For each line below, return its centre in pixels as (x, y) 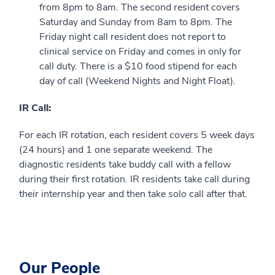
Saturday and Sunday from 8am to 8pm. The (136, 22)
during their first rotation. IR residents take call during (134, 179)
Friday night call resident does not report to (133, 37)
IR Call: (35, 108)
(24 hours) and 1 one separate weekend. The (116, 149)
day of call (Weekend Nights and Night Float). (137, 81)
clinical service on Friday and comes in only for (140, 51)
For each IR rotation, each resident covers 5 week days (137, 135)
